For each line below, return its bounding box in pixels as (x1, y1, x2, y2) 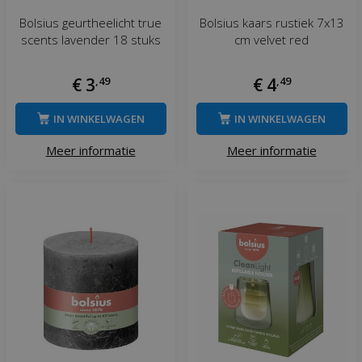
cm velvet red (234, 31, 309, 48)
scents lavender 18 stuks (20, 31, 161, 48)
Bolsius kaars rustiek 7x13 (199, 14, 344, 31)
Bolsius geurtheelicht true (19, 14, 162, 31)
